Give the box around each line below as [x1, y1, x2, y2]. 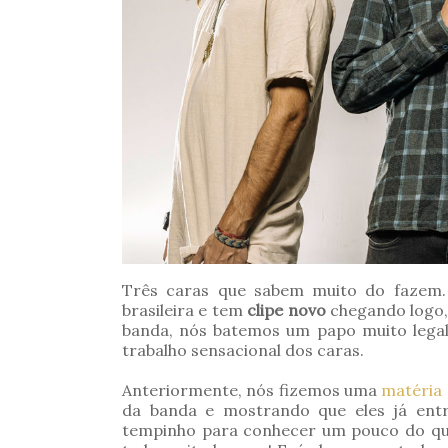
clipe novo [247, 299, 326, 320]
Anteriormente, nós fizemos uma [122, 379, 382, 400]
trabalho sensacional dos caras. [122, 339, 364, 360]
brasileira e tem [122, 299, 248, 320]
